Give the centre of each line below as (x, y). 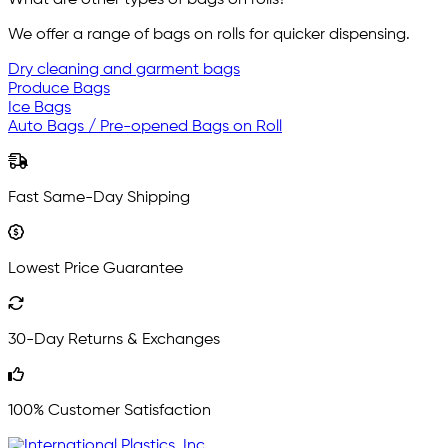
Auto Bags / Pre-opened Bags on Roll (145, 127)
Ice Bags (39, 108)
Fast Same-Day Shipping (99, 198)
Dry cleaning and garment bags (124, 70)
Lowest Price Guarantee (95, 269)
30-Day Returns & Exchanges (114, 340)
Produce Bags (59, 89)
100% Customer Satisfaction (109, 411)
